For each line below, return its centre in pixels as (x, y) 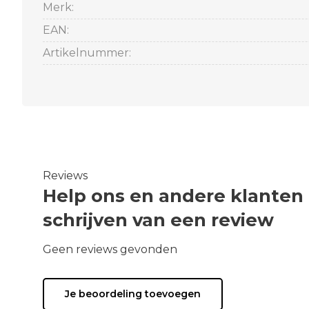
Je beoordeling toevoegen (133, 294)
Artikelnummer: (87, 53)
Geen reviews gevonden (110, 249)
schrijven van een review (158, 220)
